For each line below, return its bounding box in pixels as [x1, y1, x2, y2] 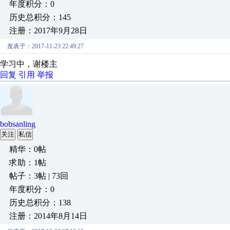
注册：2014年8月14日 [9, 212, 87, 220]
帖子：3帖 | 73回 [9, 171, 68, 180]
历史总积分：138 [9, 198, 71, 207]
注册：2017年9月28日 [9, 26, 87, 35]
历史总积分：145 [9, 13, 71, 22]
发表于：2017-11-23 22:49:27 [7, 43, 84, 50]
